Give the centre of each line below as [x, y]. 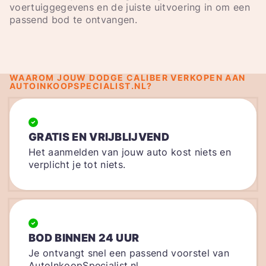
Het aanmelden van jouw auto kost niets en [130, 152]
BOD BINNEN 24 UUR [84, 238]
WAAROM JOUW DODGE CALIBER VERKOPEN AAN [128, 77]
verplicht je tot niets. [77, 165]
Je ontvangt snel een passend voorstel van [129, 253]
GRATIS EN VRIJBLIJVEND [99, 137]
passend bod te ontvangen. [74, 19]
